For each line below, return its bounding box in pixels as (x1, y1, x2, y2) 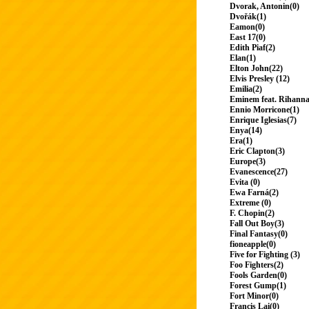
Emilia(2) (230, 84, 262, 94)
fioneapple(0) (230, 239, 276, 250)
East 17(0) (230, 32, 266, 43)
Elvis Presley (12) (230, 74, 290, 84)
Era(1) (230, 136, 252, 146)
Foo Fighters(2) (230, 260, 283, 270)
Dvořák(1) (230, 12, 266, 22)
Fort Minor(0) (230, 291, 279, 301)
